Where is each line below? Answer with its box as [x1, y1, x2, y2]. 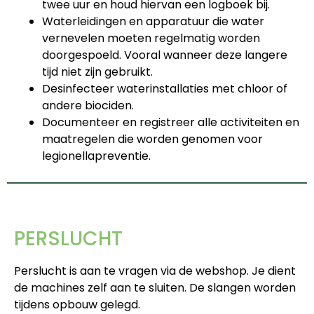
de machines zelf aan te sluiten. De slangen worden [14, 279, 296, 296]
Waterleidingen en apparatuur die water [42, 13, 264, 29]
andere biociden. [42, 97, 134, 114]
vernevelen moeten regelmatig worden [42, 29, 260, 46]
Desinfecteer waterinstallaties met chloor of [42, 80, 287, 97]
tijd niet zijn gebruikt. [42, 63, 153, 80]
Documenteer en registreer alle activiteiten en [42, 114, 299, 130]
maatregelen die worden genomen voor [42, 130, 263, 147]
